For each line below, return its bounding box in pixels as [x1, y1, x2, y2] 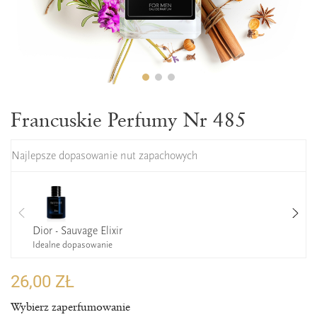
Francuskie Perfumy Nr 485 [11, 108, 247, 132]
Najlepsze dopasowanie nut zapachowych [11, 149, 197, 162]
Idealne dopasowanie [33, 239, 113, 250]
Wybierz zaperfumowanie [11, 300, 130, 313]
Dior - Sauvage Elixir [33, 224, 122, 237]
